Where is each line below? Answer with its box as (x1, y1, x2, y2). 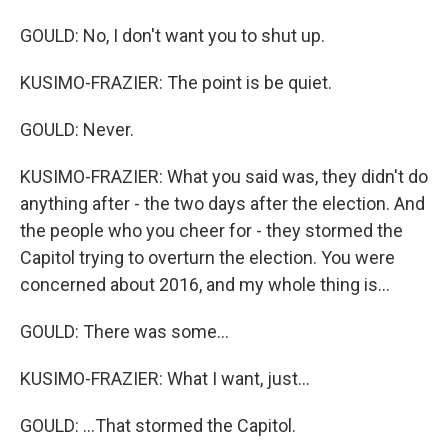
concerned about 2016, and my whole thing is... (20, 274, 390, 295)
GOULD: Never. (20, 119, 134, 140)
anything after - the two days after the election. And (20, 193, 425, 214)
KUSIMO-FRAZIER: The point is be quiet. (20, 72, 332, 93)
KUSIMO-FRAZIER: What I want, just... (20, 368, 310, 389)
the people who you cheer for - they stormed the (20, 220, 403, 241)
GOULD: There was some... (20, 321, 229, 342)
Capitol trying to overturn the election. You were (20, 247, 395, 268)
